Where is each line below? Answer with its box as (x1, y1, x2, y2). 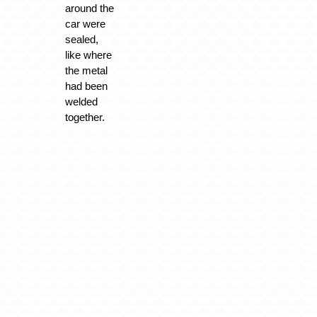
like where (64, 49, 112, 62)
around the (64, 2, 114, 15)
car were (64, 18, 105, 30)
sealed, (64, 33, 98, 46)
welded (64, 96, 98, 108)
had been (64, 80, 108, 93)
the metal (64, 64, 108, 77)
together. (64, 111, 105, 124)
